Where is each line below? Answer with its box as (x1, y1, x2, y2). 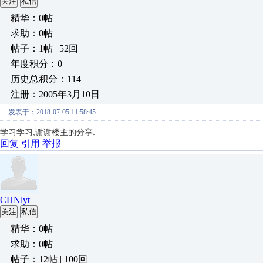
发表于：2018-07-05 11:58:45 (8, 108, 96, 116)
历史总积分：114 (11, 74, 81, 84)
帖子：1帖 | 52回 (11, 43, 78, 53)
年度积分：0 (11, 59, 62, 69)
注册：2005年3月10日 (11, 89, 100, 99)
